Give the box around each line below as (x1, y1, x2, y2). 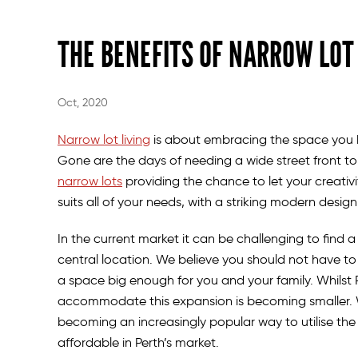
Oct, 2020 (58, 95, 108, 109)
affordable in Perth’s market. (58, 334, 219, 350)
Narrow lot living (58, 131, 150, 147)
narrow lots (58, 173, 122, 189)
